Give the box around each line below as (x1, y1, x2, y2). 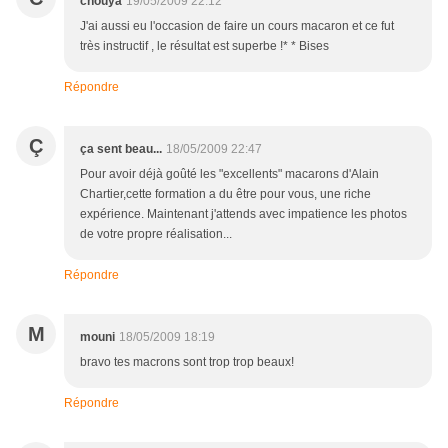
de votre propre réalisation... (80, 227, 232, 242)
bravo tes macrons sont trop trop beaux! (80, 355, 294, 370)
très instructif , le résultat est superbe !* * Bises (80, 39, 329, 54)
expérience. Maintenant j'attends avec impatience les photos (80, 207, 407, 222)
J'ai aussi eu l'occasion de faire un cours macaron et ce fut (80, 19, 394, 34)
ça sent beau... (80, 142, 162, 157)
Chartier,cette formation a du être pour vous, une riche (80, 187, 371, 202)
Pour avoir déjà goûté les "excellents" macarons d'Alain (80, 167, 379, 182)
